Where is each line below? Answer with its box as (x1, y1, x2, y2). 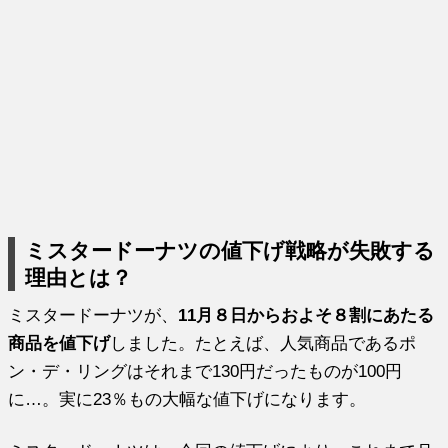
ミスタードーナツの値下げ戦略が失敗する (25, 238, 436, 262)
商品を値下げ (8, 333, 111, 352)
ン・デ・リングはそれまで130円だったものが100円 (8, 361, 403, 380)
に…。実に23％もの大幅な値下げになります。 (8, 389, 367, 408)
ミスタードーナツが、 (8, 305, 179, 324)
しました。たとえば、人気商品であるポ (110, 333, 417, 352)
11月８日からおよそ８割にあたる (178, 305, 435, 324)
